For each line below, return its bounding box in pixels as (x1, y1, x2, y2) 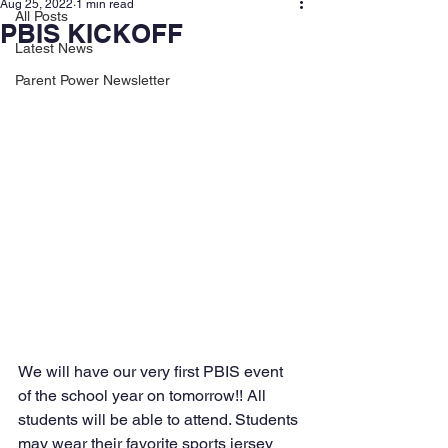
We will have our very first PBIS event (18, 362, 287, 382)
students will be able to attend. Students (18, 410, 302, 430)
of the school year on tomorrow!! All (18, 386, 270, 406)
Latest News (15, 40, 93, 56)
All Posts (15, 8, 68, 24)
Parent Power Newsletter (15, 72, 170, 88)
